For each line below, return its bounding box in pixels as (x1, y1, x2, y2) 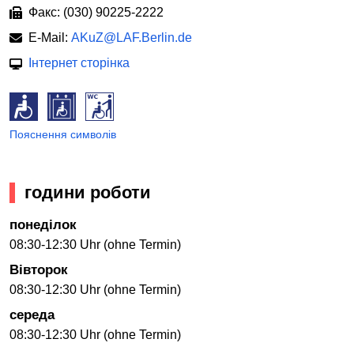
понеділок (9, 217, 77, 233)
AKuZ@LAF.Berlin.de (71, 30, 192, 44)
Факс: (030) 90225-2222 (28, 5, 164, 19)
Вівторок (9, 262, 68, 278)
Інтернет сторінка (28, 55, 130, 70)
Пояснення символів (9, 127, 116, 141)
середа (9, 307, 55, 323)
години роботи (24, 182, 151, 202)
